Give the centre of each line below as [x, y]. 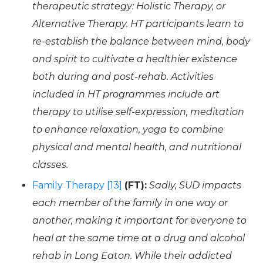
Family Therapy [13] [77, 185]
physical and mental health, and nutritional [137, 147]
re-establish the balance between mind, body [141, 41]
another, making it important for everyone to [139, 220]
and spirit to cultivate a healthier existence [135, 59]
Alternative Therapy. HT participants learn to [138, 23]
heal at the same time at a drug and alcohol [139, 238]
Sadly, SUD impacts [195, 185]
